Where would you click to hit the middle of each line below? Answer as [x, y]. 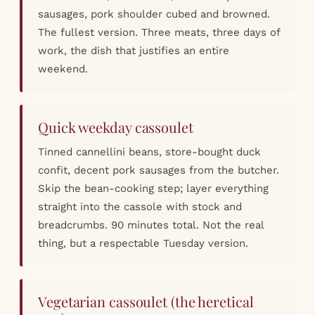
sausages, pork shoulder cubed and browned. [154, 14]
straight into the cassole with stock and [140, 206]
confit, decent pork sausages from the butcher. [159, 170]
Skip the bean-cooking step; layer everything [153, 188]
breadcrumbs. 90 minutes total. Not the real [151, 225]
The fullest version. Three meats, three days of [159, 32]
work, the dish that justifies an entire [134, 50]
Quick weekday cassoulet [116, 127]
